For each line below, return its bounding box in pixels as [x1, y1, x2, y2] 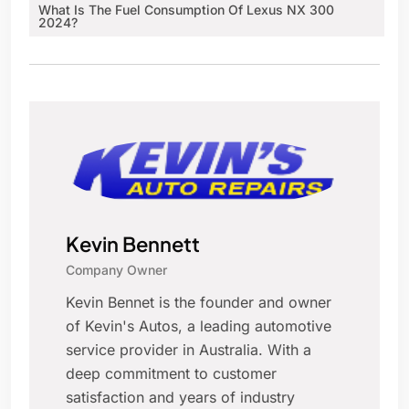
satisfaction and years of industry [66, 388, 295, 407]
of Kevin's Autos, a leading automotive [66, 317, 331, 336]
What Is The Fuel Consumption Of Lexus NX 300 [38, 2, 334, 18]
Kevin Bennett [66, 231, 200, 257]
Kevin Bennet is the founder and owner [66, 293, 331, 312]
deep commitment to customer [66, 364, 277, 383]
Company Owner [66, 262, 167, 278]
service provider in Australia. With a [66, 341, 311, 360]
